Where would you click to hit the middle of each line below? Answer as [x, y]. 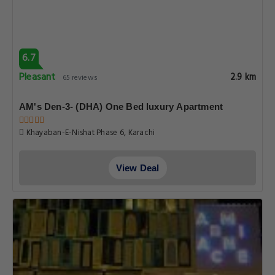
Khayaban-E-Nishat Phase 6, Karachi [90, 133]
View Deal [137, 168]
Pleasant [37, 77]
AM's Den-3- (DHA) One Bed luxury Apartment [121, 107]
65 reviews [80, 78]
